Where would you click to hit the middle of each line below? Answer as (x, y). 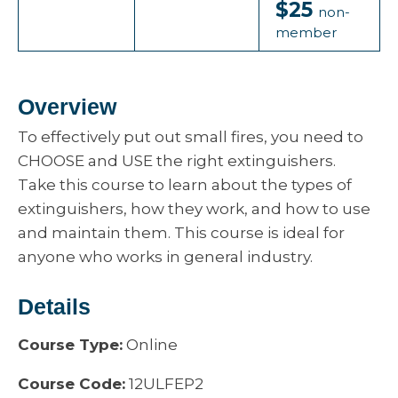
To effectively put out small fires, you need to (191, 137)
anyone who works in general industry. (165, 257)
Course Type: (70, 345)
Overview (67, 107)
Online (150, 345)
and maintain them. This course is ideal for (181, 233)
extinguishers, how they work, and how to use (194, 209)
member (306, 32)
